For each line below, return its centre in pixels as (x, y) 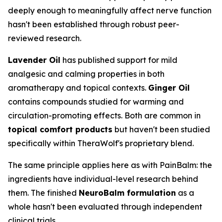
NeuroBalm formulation (127, 193)
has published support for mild (119, 60)
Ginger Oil (169, 88)
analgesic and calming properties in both (86, 74)
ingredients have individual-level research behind (103, 179)
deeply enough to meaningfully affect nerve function (110, 10)
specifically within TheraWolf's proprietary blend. (101, 143)
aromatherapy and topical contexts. (78, 88)
